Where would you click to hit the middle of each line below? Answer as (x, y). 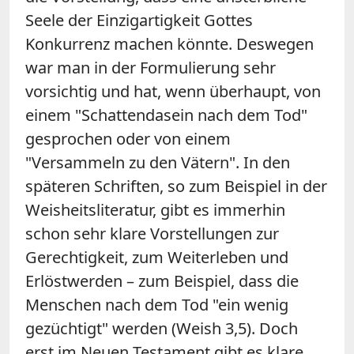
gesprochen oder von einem (128, 138)
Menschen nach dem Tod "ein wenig (157, 304)
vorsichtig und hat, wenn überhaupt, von (173, 91)
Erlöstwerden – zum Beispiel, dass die (162, 281)
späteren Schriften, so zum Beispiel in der (176, 186)
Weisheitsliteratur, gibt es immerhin (155, 209)
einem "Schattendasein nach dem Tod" (166, 115)
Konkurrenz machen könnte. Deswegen (169, 43)
